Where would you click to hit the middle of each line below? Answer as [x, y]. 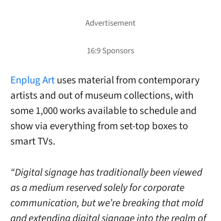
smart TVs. [33, 142]
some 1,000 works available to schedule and [103, 111]
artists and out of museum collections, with [102, 96]
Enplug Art [32, 80]
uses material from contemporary [127, 80]
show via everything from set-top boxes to [99, 126]
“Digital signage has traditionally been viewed [106, 172]
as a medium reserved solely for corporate [97, 187]
